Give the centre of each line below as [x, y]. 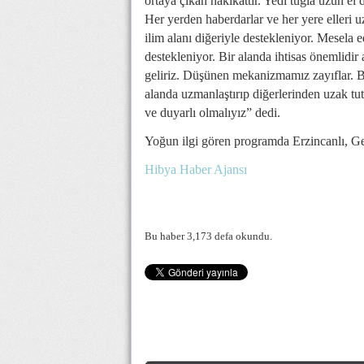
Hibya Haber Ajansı [196, 170]
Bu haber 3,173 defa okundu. [208, 236]
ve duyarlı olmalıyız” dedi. [212, 113]
